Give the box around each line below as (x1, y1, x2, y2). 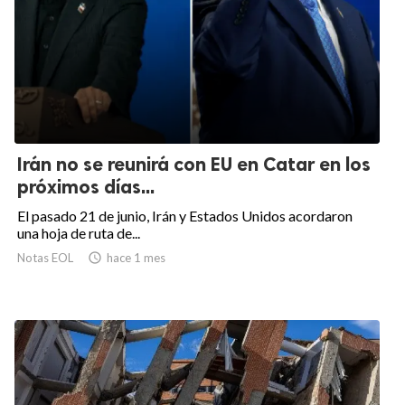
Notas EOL (17, 250, 73, 266)
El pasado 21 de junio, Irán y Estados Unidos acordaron (17, 207, 353, 225)
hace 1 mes (107, 250, 165, 266)
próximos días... (17, 175, 155, 199)
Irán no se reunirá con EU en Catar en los (17, 153, 371, 176)
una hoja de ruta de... (17, 224, 140, 242)
